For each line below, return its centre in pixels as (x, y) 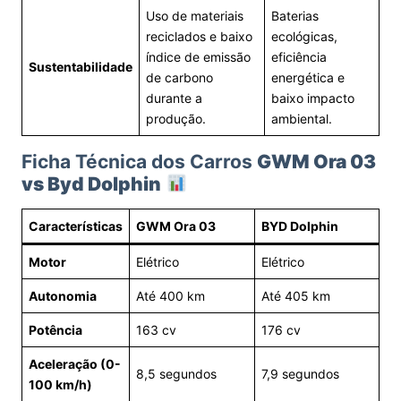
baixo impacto (313, 98)
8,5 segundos (176, 374)
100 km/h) (60, 384)
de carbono (179, 77)
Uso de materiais (195, 16)
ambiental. (302, 119)
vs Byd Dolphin (91, 184)
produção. (176, 119)
